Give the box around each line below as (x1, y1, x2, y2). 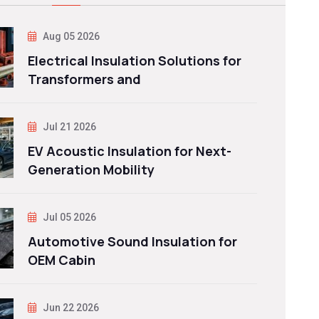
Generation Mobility (28, 160, 155, 178)
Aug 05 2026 (41, 30, 100, 42)
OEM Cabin (28, 251, 96, 268)
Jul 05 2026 (41, 211, 97, 223)
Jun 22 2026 (41, 301, 100, 313)
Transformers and (28, 70, 142, 88)
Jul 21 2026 (41, 120, 97, 132)
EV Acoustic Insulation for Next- (28, 142, 232, 159)
